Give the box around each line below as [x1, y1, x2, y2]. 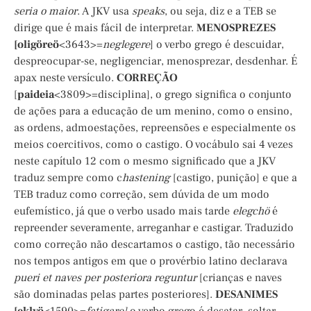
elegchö [233, 204, 269, 219]
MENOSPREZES [196, 21, 276, 35]
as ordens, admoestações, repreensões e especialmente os [14, 121, 296, 135]
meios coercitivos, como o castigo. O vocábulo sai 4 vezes [14, 137, 293, 152]
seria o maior [14, 4, 77, 19]
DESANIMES [215, 287, 278, 302]
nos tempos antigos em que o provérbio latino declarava [14, 254, 287, 269]
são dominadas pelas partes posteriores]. [14, 287, 215, 302]
